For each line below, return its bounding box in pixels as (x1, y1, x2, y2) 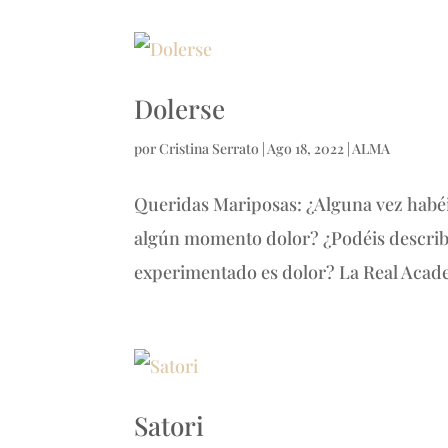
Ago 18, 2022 (267, 138, 345, 158)
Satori (134, 407, 205, 443)
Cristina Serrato (159, 138, 260, 158)
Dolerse (134, 90, 226, 126)
